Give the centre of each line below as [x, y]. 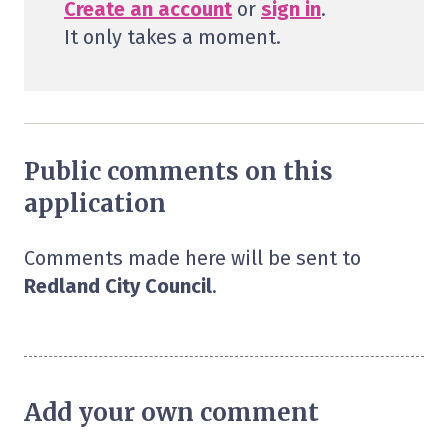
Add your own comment [171, 413]
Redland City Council [118, 286]
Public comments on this [178, 172]
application [95, 204]
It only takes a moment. [172, 37]
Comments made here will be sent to [192, 258]
